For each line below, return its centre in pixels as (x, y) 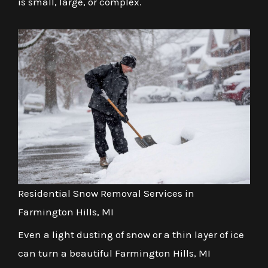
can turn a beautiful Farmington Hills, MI (114, 253)
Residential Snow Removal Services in (106, 193)
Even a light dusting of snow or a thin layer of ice (131, 234)
